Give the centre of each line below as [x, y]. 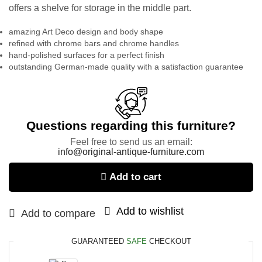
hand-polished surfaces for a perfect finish [87, 55]
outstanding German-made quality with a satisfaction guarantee [126, 67]
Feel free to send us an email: [131, 142]
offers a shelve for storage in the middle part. [100, 8]
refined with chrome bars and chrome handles [94, 44]
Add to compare [58, 214]
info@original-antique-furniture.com [131, 152]
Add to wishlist [150, 211]
